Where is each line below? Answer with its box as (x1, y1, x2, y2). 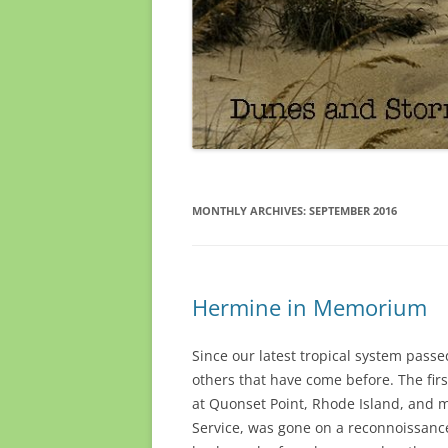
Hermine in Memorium (192, 292, 427, 323)
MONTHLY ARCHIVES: (192, 203, 309, 219)
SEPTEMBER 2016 (309, 203, 397, 219)
